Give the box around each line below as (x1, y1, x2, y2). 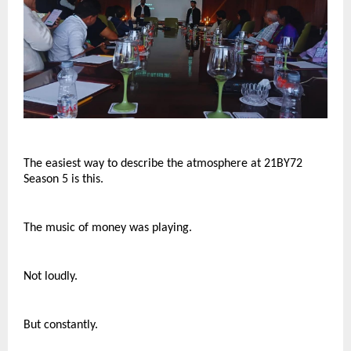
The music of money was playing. (24, 222, 192, 234)
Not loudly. (24, 270, 78, 283)
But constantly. (24, 319, 98, 331)
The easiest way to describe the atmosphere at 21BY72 (24, 157, 302, 170)
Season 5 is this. (24, 173, 103, 186)
